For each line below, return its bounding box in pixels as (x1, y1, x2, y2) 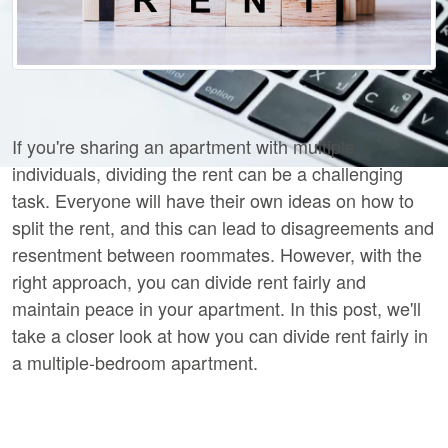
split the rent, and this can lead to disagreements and (12, 214, 434, 241)
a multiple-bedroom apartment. (12, 349, 258, 376)
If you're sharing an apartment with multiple (12, 133, 355, 160)
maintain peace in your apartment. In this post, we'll (12, 295, 421, 322)
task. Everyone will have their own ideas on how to (12, 187, 414, 214)
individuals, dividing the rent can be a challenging (12, 160, 403, 187)
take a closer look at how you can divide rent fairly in (12, 322, 428, 349)
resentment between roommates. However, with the (12, 241, 422, 268)
